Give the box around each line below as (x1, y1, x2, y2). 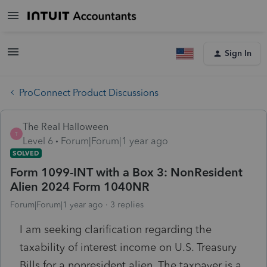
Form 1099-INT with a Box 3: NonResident (10, 164, 243, 179)
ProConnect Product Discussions (19, 86, 159, 98)
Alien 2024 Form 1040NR (10, 179, 150, 194)
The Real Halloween (23, 120, 108, 132)
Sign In (225, 48, 252, 58)
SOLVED (13, 148, 39, 157)
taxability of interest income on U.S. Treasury (20, 240, 237, 254)
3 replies (110, 199, 144, 210)
